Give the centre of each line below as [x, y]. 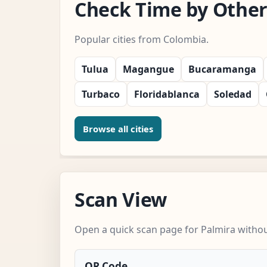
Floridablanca [167, 94]
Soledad [233, 94]
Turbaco [101, 94]
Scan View [121, 199]
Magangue [148, 69]
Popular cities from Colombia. [142, 39]
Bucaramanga [222, 69]
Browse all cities [118, 128]
